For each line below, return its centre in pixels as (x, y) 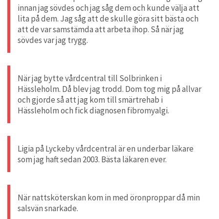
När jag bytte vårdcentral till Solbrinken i (90, 78)
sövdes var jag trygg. (53, 40)
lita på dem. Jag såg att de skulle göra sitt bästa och (108, 18)
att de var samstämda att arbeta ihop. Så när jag (101, 29)
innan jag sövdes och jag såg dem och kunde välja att (109, 8)
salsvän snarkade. (48, 208)
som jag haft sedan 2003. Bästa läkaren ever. (92, 159)
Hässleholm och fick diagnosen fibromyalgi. (93, 110)
